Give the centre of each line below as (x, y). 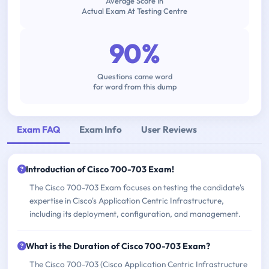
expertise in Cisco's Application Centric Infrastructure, (127, 201)
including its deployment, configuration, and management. (135, 214)
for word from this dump (134, 87)
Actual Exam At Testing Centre (134, 11)
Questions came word (134, 77)
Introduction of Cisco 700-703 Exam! (100, 170)
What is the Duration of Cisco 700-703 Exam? (118, 246)
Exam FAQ (38, 129)
